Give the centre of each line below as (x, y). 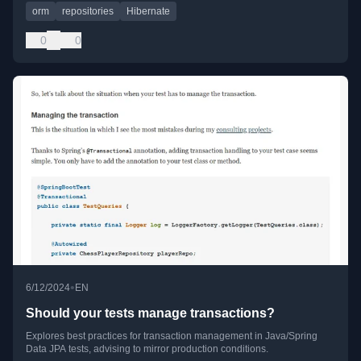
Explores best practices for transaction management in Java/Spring (172, 336)
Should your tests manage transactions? (150, 313)
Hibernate (148, 12)
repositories (88, 12)
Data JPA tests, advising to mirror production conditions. (147, 349)
